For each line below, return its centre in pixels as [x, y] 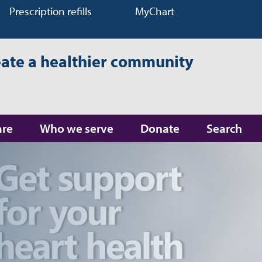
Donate [160, 128]
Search [224, 128]
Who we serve [77, 128]
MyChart [155, 11]
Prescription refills [51, 11]
